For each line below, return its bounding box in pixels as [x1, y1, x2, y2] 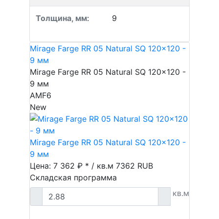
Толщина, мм [36, 13, 87, 23]
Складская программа [30, 173, 117, 182]
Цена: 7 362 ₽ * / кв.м [30, 161, 116, 171]
